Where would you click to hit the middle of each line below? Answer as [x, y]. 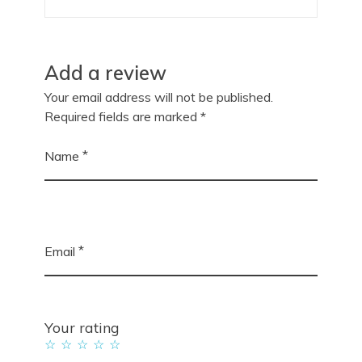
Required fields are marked [122, 117]
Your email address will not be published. [159, 97]
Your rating [82, 328]
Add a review [105, 73]
